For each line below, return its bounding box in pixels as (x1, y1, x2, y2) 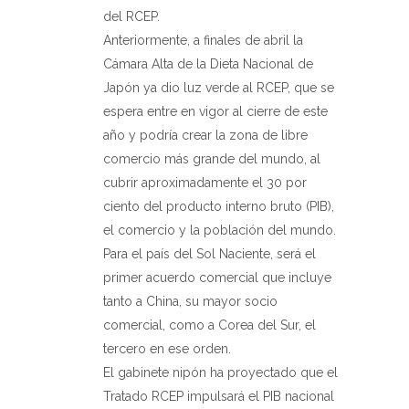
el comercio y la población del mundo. (103, 223, 336, 238)
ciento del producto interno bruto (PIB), (103, 199, 334, 215)
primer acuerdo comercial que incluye (103, 270, 331, 286)
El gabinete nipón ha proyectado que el (103, 365, 338, 381)
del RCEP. (103, 9, 160, 25)
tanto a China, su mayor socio (103, 294, 278, 309)
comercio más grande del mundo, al (103, 152, 320, 167)
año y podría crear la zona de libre (103, 128, 308, 143)
